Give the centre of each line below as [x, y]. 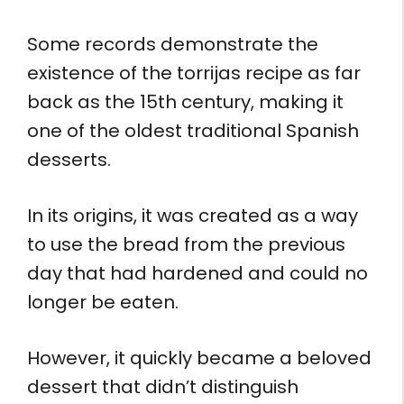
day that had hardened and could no [197, 273]
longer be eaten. [103, 302]
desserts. [69, 159]
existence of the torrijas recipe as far [194, 73]
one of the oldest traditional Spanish [193, 130]
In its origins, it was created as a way [193, 215]
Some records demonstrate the [173, 44]
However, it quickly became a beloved [199, 358]
